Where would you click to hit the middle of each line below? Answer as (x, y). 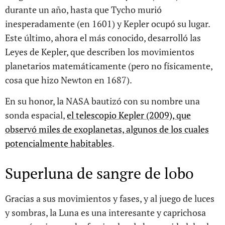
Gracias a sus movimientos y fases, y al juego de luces (110, 199)
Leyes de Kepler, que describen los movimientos (100, 52)
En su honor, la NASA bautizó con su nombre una (102, 101)
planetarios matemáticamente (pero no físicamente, (109, 66)
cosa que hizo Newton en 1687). (69, 80)
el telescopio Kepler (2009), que (129, 115)
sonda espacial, (36, 115)
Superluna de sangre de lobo (99, 174)
